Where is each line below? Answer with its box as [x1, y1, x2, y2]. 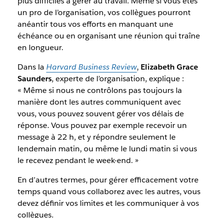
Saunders [17, 73, 52, 84]
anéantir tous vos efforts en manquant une [17, 19, 173, 29]
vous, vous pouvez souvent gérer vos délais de [17, 109, 184, 119]
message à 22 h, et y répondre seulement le [17, 132, 176, 142]
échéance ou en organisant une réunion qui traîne [17, 31, 200, 41]
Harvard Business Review [46, 62, 137, 72]
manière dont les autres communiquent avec [17, 97, 181, 107]
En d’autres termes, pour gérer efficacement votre [17, 175, 199, 185]
